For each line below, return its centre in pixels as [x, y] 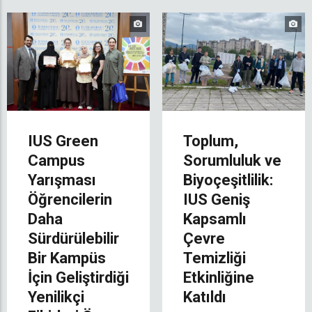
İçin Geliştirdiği [78, 277]
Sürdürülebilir [73, 238]
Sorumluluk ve [232, 160]
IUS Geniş [217, 199]
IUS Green [63, 141]
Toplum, [211, 141]
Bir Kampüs [67, 258]
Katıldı [205, 297]
